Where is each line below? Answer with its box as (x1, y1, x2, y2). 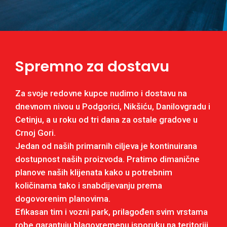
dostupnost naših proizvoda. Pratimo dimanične (15, 154, 200, 164)
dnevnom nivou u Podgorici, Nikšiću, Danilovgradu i (15, 101, 210, 111)
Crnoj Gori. (15, 127, 56, 138)
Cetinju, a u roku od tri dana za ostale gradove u (15, 114, 198, 125)
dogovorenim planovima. (15, 193, 110, 204)
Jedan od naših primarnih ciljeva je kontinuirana (15, 140, 197, 151)
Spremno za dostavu (15, 56, 169, 77)
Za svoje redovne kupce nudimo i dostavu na (15, 88, 187, 98)
